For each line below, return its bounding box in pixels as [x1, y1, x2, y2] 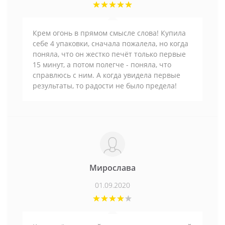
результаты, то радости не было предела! [33, 80, 177, 90]
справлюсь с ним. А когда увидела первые [33, 70, 180, 80]
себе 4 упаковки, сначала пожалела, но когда [33, 38, 188, 48]
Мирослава [89, 162, 136, 173]
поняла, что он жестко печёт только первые [33, 49, 186, 59]
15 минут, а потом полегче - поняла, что [33, 59, 171, 69]
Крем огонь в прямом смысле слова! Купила [33, 28, 186, 38]
